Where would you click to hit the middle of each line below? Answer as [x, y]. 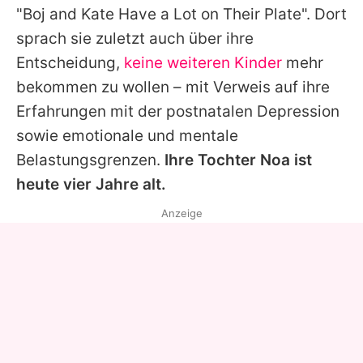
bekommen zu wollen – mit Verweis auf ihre [173, 87]
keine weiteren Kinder [203, 62]
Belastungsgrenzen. [90, 160]
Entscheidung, [70, 62]
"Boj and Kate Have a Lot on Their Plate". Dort [181, 14]
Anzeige [181, 213]
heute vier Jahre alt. [91, 184]
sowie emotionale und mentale [127, 135]
